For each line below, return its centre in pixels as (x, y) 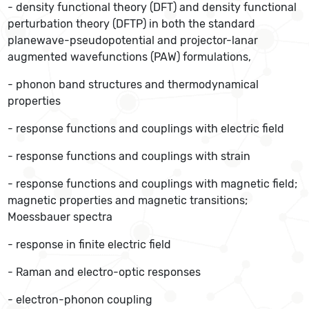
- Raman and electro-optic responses (104, 272)
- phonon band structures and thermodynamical (133, 84)
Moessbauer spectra (60, 217)
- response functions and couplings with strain (129, 156)
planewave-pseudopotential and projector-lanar (133, 40)
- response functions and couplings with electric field (146, 129)
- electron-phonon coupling (80, 300)
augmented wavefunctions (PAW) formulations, (131, 57)
